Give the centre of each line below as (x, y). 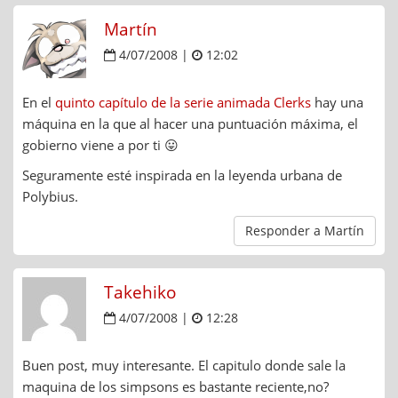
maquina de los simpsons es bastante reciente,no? (175, 387)
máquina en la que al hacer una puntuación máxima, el (190, 124)
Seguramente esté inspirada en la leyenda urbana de (182, 175)
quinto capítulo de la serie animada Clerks (183, 103)
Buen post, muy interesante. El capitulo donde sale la (184, 366)
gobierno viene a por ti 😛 (100, 145)
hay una (337, 103)
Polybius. (50, 197)
